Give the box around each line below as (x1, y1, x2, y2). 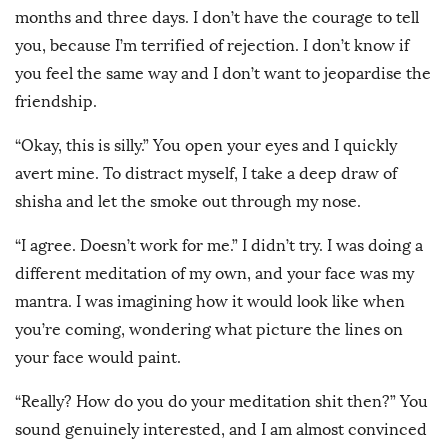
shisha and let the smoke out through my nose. (15, 192, 365, 212)
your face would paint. (15, 348, 185, 368)
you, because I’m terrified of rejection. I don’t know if (15, 36, 409, 56)
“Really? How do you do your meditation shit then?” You (15, 392, 428, 412)
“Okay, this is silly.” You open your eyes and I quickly (15, 136, 397, 156)
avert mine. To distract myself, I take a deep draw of (15, 164, 397, 184)
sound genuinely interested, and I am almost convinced (15, 420, 427, 440)
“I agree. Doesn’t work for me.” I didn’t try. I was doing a (15, 236, 423, 256)
